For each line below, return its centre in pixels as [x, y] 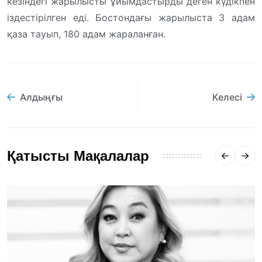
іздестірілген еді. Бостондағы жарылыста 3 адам [131, 17]
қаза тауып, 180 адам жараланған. [89, 34]
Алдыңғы [41, 97]
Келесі [227, 97]
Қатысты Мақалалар [78, 156]
